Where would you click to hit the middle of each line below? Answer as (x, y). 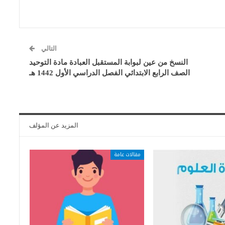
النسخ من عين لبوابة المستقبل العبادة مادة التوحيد (109, 63)
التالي (48, 49)
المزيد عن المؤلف (54, 126)
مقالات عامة (127, 155)
